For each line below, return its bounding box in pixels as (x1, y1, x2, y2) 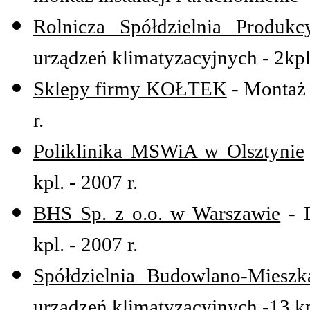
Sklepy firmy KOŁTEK (33, 77, 227, 100)
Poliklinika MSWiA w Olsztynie (33, 140, 304, 163)
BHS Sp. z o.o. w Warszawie (33, 202, 281, 225)
